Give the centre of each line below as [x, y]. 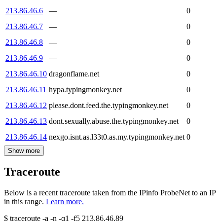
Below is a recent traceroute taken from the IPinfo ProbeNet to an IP [110, 193]
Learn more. [65, 202]
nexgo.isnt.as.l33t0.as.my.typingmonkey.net [117, 137]
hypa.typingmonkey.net [85, 89]
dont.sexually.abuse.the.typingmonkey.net [114, 121]
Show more [24, 150]
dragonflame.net [74, 74]
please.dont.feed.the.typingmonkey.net [109, 105]
